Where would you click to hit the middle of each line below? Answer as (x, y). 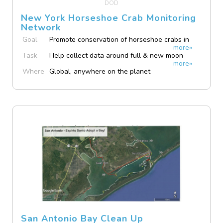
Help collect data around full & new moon (116, 56)
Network (41, 28)
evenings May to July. (83, 65)
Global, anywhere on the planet (100, 72)
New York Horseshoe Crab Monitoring (109, 18)
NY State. (65, 49)
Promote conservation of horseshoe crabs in (119, 40)
